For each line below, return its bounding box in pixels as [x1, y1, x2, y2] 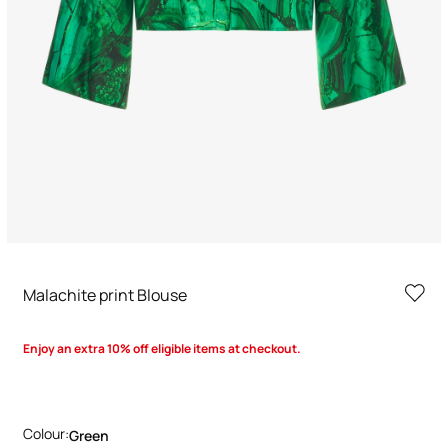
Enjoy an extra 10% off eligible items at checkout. [23, 340, 301, 357]
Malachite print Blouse [23, 284, 187, 306]
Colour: [23, 424, 69, 443]
